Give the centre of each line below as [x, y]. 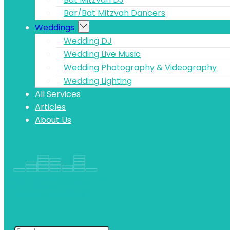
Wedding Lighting [98, 81]
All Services [58, 94]
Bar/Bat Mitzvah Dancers [114, 13]
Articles [50, 107]
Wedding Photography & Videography [140, 68]
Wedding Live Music [102, 54]
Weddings [55, 27]
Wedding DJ [88, 41]
